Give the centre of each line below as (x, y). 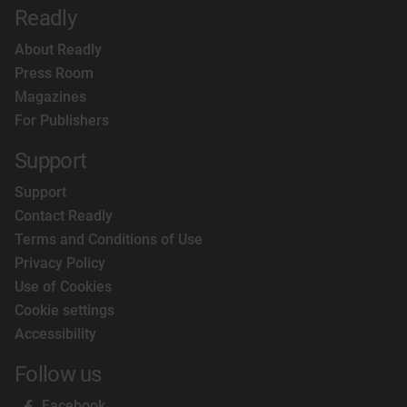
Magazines (50, 97)
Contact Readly (64, 216)
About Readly (58, 50)
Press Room (54, 73)
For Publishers (62, 120)
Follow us (58, 374)
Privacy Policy (60, 263)
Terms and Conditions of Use (109, 239)
